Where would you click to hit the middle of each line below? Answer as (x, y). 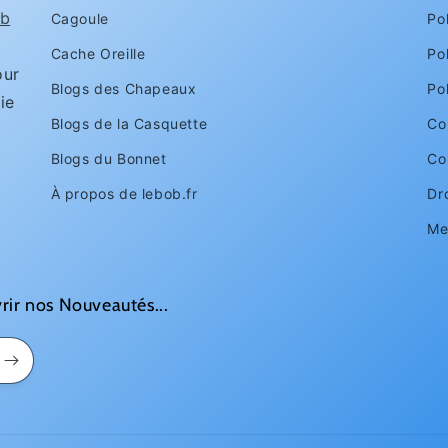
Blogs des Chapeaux (123, 88)
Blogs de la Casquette (129, 123)
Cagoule (79, 18)
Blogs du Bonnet (108, 158)
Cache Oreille (98, 53)
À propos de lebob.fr (124, 193)
